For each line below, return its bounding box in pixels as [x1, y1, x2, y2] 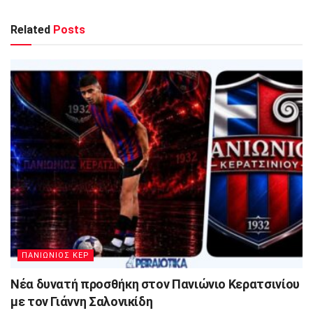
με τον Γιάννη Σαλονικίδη [10, 293, 153, 309]
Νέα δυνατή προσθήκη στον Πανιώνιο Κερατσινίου [10, 276, 300, 291]
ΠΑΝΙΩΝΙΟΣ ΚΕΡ [22, 250, 89, 260]
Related [10, 23, 50, 37]
